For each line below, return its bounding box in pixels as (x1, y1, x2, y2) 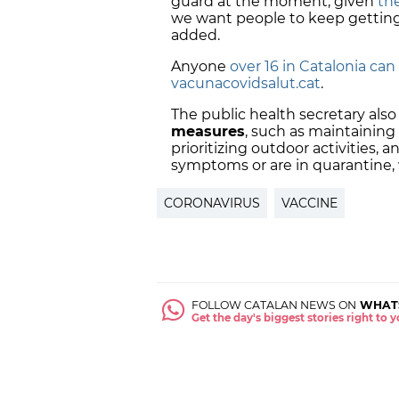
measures (171, 122, 245, 140)
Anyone (171, 57, 230, 75)
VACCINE (281, 194, 338, 211)
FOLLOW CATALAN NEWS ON (191, 298, 357, 313)
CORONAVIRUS (164, 194, 260, 211)
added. (171, 26, 220, 44)
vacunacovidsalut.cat (171, 74, 321, 92)
